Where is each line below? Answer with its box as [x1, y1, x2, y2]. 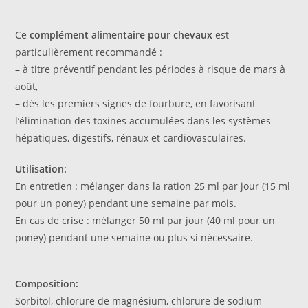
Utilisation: [15, 162, 67, 175]
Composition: [15, 276, 79, 290]
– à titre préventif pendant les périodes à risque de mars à [15, 62, 286, 76]
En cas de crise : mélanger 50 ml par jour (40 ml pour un [15, 213, 276, 227]
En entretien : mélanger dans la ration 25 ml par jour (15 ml [15, 179, 291, 192]
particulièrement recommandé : [15, 45, 163, 58]
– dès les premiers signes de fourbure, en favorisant [15, 96, 256, 110]
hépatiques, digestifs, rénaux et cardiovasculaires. [15, 131, 247, 144]
